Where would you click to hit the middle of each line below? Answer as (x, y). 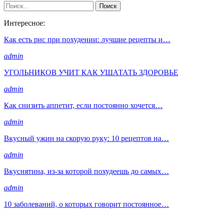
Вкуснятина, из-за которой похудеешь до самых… (86, 171)
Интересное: (24, 23)
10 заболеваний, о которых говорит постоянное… (86, 204)
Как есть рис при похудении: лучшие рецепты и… (87, 39)
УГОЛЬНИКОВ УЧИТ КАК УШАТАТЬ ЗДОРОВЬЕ (91, 72)
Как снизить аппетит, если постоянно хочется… (83, 105)
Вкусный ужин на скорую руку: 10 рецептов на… (86, 138)
